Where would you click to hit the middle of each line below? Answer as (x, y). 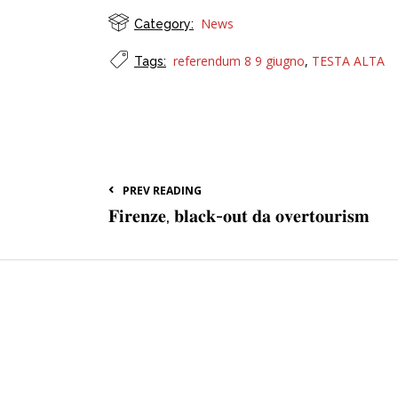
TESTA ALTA (348, 61)
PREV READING (162, 191)
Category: (164, 24)
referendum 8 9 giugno (239, 61)
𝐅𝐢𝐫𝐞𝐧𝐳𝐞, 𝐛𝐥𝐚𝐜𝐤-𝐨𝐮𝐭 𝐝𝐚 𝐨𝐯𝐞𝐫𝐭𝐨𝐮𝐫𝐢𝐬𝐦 (239, 216)
